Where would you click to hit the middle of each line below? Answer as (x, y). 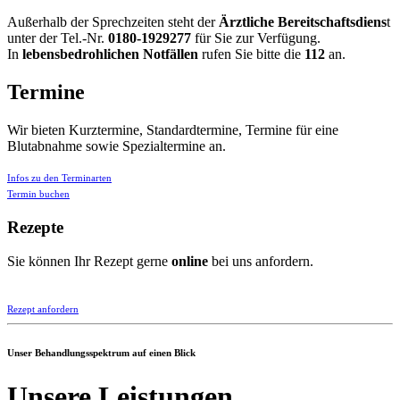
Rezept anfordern (43, 309)
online (192, 262)
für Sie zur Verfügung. (256, 38)
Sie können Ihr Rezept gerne (89, 262)
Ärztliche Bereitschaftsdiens (303, 22)
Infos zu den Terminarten (59, 177)
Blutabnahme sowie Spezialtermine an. (117, 146)
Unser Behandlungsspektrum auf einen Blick (101, 353)
